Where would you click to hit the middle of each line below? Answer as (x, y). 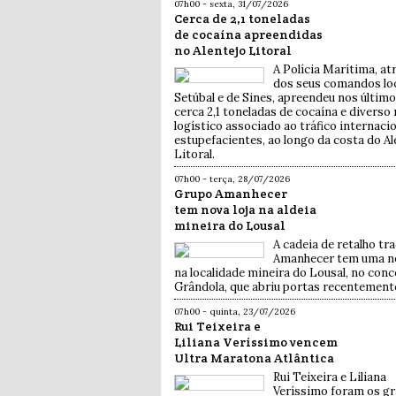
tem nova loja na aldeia (245, 210)
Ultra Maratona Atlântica (254, 358)
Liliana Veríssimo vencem (256, 343)
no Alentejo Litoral (233, 51)
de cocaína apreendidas (248, 35)
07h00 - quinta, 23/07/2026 (235, 312)
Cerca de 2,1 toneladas (242, 19)
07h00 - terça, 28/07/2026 (232, 179)
